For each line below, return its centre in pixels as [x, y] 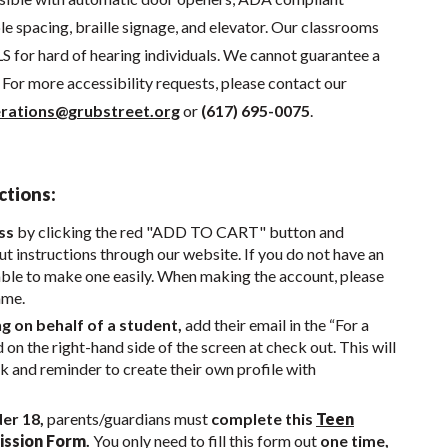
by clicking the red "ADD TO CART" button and [178, 231]
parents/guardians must [127, 418]
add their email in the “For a [275, 325]
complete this [263, 418]
